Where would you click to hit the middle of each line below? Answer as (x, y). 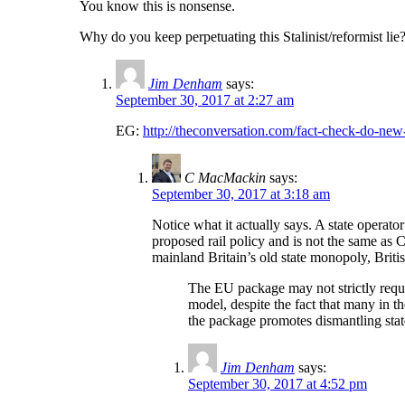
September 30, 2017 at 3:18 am (241, 194)
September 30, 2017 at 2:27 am (205, 100)
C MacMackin (225, 178)
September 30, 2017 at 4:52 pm (278, 384)
